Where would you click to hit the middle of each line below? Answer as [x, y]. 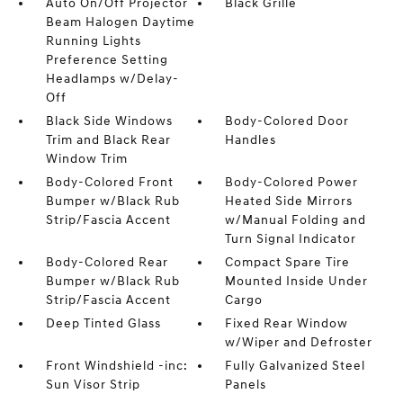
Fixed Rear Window [287, 323]
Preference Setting [107, 59]
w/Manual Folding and [296, 219]
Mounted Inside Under [297, 281]
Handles [251, 139]
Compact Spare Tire [288, 262]
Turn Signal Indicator [291, 238]
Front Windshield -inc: [116, 365]
